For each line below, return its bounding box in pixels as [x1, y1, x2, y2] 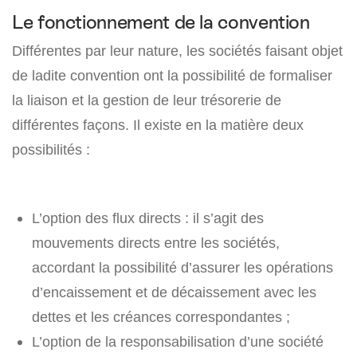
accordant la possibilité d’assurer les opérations [32, 259, 333, 277]
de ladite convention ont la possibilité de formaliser [12, 67, 332, 84]
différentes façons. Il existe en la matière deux [12, 116, 304, 134]
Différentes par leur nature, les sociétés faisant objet [12, 42, 343, 60]
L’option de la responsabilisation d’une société [32, 333, 324, 351]
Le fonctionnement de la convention [12, 11, 310, 33]
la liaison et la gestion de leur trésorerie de [12, 92, 281, 109]
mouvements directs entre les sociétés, [32, 234, 280, 252]
